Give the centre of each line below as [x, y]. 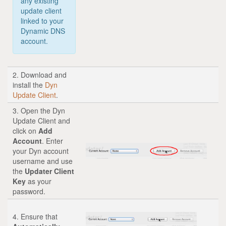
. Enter [52, 140]
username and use [43, 161]
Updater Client [49, 171]
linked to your [42, 20]
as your [39, 181]
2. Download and [40, 74]
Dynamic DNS [43, 31]
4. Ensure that [35, 216]
